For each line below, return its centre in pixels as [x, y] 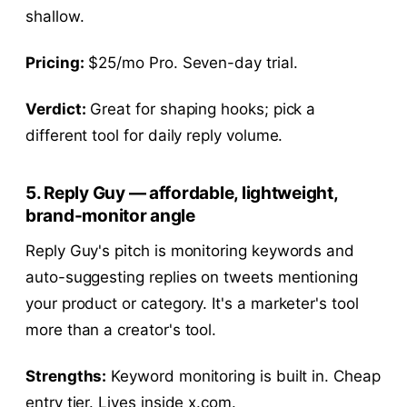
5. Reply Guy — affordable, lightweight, [182, 193]
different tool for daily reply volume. [154, 135]
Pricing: [55, 62]
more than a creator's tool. [121, 329]
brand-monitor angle [110, 215]
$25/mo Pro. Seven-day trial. [191, 62]
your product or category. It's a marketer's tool [192, 303]
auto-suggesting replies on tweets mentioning [192, 277]
